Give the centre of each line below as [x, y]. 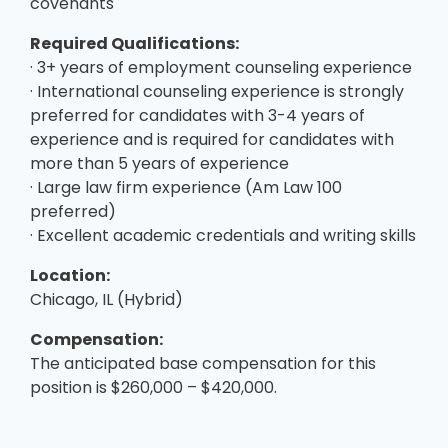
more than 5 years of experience [159, 163]
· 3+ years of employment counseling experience [221, 67]
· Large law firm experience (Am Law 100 [186, 187]
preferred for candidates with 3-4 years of [197, 115]
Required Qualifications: [134, 43]
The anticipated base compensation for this [203, 363]
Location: [70, 275]
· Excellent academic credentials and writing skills [223, 235]
